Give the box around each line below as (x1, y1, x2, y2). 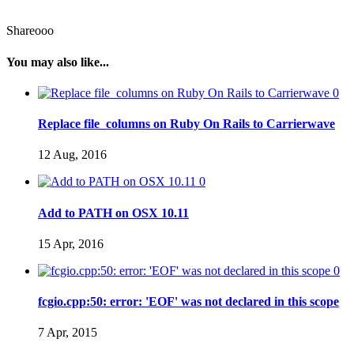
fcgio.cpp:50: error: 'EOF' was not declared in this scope (38, 295, 339, 309)
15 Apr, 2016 (38, 236, 104, 250)
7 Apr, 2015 (38, 326, 97, 340)
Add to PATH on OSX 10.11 (38, 205, 189, 220)
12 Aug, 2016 (38, 148, 107, 162)
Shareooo (6, 24, 54, 38)
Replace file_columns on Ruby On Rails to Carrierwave (38, 117, 335, 131)
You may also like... (6, 55, 109, 69)
